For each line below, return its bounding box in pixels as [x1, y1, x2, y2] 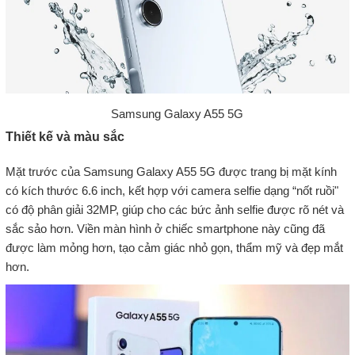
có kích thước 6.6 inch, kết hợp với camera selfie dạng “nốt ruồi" [5, 184, 338, 198]
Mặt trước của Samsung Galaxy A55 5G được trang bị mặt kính [5, 165, 337, 179]
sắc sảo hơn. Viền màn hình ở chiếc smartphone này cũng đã [5, 222, 325, 236]
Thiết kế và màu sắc [5, 130, 124, 144]
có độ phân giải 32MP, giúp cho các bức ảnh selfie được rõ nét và [5, 203, 344, 217]
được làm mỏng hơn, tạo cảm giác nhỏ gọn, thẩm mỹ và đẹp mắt [5, 241, 343, 255]
